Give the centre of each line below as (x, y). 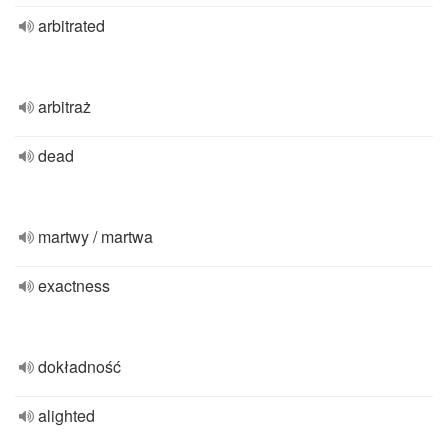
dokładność (79, 366)
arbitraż (64, 106)
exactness (74, 285)
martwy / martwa (95, 236)
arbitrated (71, 25)
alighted (66, 415)
